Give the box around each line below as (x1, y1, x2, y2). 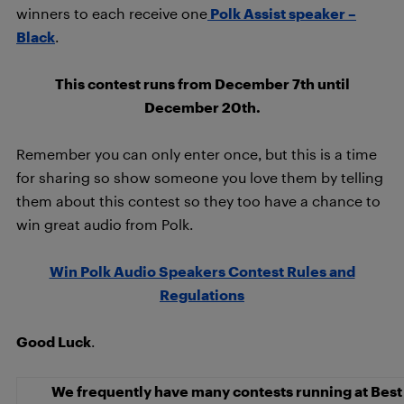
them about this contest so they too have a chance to (16, 192, 381, 210)
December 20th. (143, 98, 261, 116)
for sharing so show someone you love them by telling (16, 169, 383, 187)
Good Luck (16, 333, 91, 351)
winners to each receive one (16, 5, 207, 23)
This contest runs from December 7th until (54, 75, 350, 93)
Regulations (160, 286, 244, 304)
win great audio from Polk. (16, 216, 193, 234)
